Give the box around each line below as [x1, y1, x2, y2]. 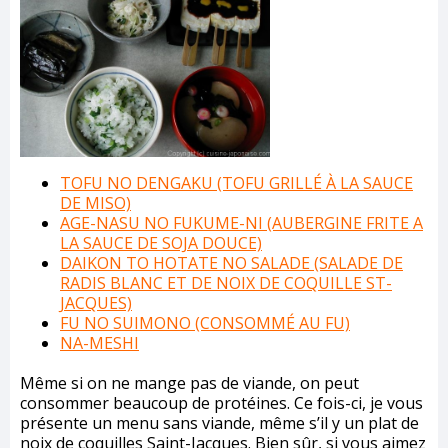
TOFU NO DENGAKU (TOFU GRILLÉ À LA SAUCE [60, 171, 413, 194]
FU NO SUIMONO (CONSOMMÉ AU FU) [60, 311, 350, 334]
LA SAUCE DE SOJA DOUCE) [60, 231, 262, 254]
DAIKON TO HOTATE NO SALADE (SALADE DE [60, 251, 403, 274]
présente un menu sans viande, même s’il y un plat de [20, 411, 419, 434]
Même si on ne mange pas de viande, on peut [20, 371, 359, 394]
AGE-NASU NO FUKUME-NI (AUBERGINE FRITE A [60, 211, 423, 234]
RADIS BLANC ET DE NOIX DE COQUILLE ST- [60, 271, 392, 294]
